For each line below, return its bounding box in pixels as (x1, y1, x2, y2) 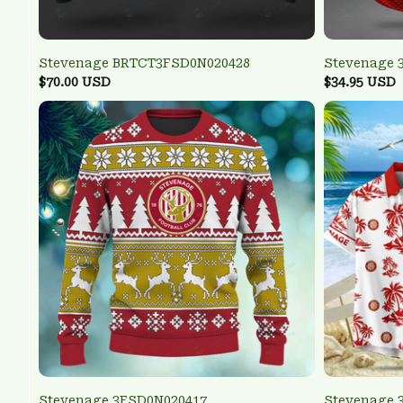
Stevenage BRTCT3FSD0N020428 (39, 56, 250, 71)
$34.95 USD (324, 75, 396, 90)
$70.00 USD (39, 75, 111, 90)
